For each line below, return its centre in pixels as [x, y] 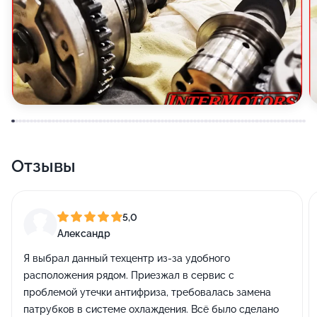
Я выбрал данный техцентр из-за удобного [127, 258]
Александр [84, 233]
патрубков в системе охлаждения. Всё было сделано [151, 309]
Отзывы [44, 166]
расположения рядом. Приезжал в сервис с [129, 275]
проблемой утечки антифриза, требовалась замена [147, 292]
